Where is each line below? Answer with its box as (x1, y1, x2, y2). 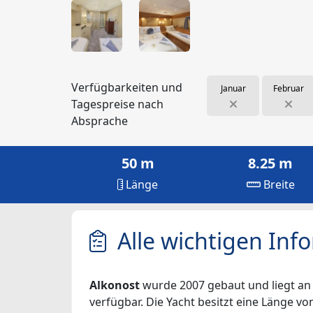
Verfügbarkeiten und (71, 79, 182, 95)
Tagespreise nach (71, 96, 163, 112)
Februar (272, 82, 304, 94)
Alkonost (89, 277, 140, 293)
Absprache (71, 112, 128, 129)
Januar (220, 82, 246, 94)
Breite (260, 176, 295, 192)
